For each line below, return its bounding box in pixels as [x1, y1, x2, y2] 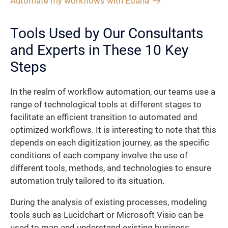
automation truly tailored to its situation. [10, 176, 164, 186]
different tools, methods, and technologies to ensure [10, 163, 211, 174]
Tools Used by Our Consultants [10, 25, 203, 42]
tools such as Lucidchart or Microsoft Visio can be [10, 210, 204, 220]
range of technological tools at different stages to [10, 100, 202, 110]
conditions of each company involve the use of [10, 151, 188, 161]
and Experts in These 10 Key [10, 42, 188, 59]
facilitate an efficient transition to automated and [10, 112, 197, 123]
